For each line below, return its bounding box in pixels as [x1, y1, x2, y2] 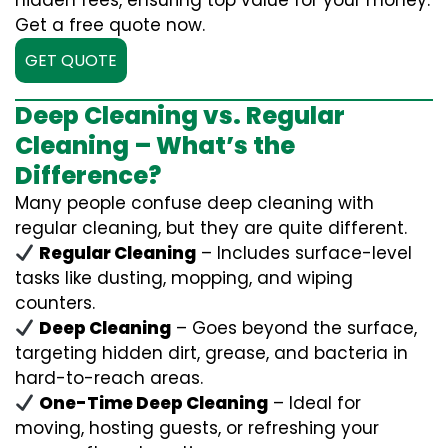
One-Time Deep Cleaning [39, 391, 269, 415]
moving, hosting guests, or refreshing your [15, 416, 379, 440]
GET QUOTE [25, 49, 117, 72]
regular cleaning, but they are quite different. [15, 216, 407, 240]
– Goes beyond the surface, [171, 316, 418, 340]
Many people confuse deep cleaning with [15, 191, 374, 215]
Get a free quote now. [15, 13, 205, 37]
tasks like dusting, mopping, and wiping [15, 266, 353, 290]
